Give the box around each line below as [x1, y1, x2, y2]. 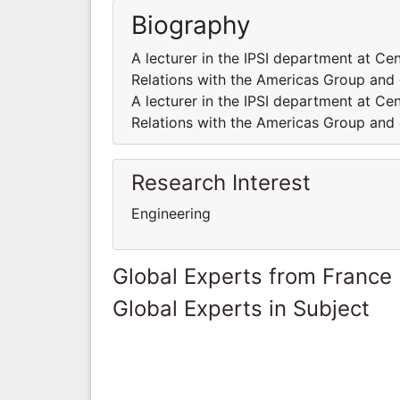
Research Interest [131, 169, 311, 196]
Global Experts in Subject [112, 295, 370, 321]
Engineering [131, 204, 211, 222]
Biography [131, 9, 251, 40]
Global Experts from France [112, 262, 392, 289]
